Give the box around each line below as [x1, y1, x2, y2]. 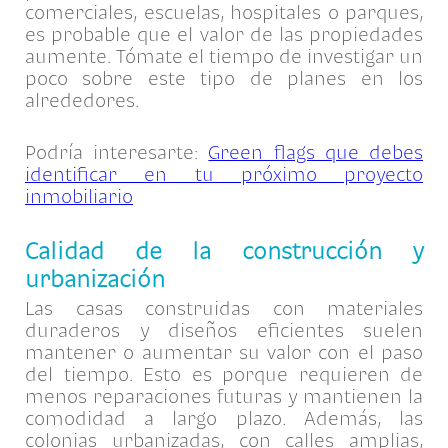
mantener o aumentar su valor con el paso [25, 341, 423, 364]
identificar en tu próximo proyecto [25, 163, 423, 186]
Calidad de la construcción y [25, 237, 423, 265]
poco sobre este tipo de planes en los [25, 67, 423, 90]
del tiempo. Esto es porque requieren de [25, 363, 423, 386]
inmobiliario [25, 185, 133, 208]
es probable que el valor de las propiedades [25, 23, 423, 46]
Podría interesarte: [25, 141, 209, 164]
